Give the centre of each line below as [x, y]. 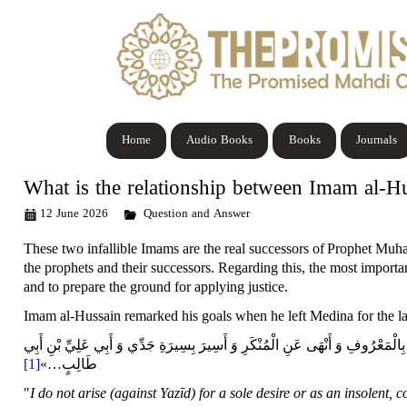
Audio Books [220, 140]
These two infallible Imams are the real [137, 248]
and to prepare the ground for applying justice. [156, 286]
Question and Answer [197, 214]
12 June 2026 [74, 214]
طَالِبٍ [80, 363]
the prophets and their [88, 267]
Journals [376, 140]
